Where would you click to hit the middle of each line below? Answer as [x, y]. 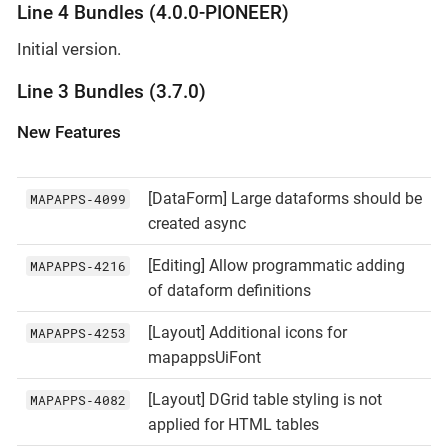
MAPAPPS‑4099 [77, 198]
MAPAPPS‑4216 [77, 265]
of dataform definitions [229, 290]
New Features [69, 131]
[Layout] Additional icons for [247, 332]
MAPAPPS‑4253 [77, 332]
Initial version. [69, 48]
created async [196, 223]
